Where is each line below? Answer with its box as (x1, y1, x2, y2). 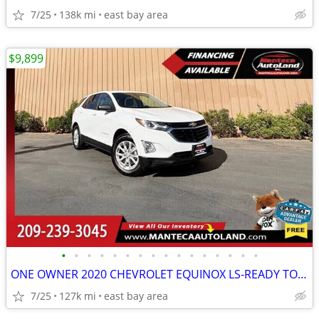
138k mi (59, 8, 96, 21)
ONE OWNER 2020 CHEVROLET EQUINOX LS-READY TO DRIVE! (298, 266, 307, 282)
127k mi (59, 289, 96, 303)
